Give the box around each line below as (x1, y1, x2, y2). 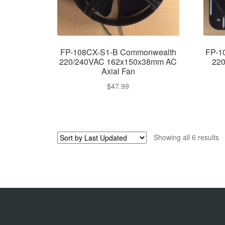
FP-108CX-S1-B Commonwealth (60, 46, 176, 58)
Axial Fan (101, 65, 135, 77)
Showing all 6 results (153, 132, 219, 142)
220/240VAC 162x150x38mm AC (59, 56, 177, 68)
